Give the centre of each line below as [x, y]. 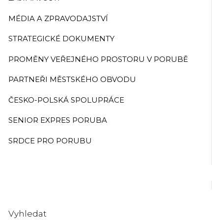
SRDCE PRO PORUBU [50, 140]
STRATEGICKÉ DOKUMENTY [61, 39]
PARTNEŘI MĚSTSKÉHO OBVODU [72, 80]
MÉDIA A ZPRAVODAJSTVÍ [58, 18]
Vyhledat [27, 214]
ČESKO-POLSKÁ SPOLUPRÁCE [66, 100]
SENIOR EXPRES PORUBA [58, 120]
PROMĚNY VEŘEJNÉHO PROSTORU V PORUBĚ [98, 59]
